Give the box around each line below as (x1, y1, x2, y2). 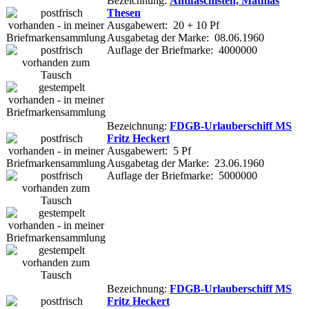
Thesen (107, 6, 141, 19)
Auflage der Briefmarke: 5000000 (107, 169, 257, 181)
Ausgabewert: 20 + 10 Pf (107, 19, 219, 31)
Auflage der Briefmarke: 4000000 (107, 43, 257, 56)
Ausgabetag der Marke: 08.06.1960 (107, 31, 264, 43)
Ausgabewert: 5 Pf (107, 144, 191, 157)
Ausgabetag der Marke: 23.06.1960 (107, 157, 264, 169)
